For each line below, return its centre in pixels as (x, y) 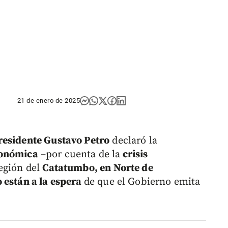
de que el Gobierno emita (142, 182)
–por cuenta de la (79, 155)
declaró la (133, 141)
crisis (134, 155)
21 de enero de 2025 (49, 101)
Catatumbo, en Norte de (98, 168)
